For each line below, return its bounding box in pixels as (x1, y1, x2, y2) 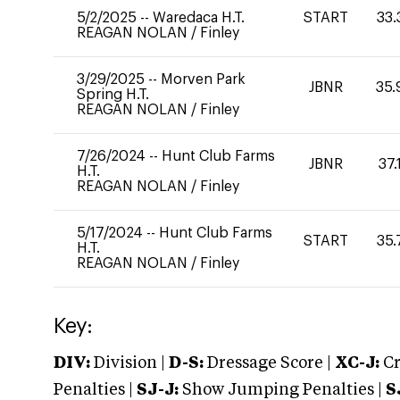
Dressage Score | (204, 355, 331, 371)
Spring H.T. (77, 87, 149, 102)
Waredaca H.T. (153, 11, 245, 25)
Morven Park (161, 72, 246, 87)
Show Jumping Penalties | (179, 382, 386, 398)
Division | (90, 355, 169, 371)
